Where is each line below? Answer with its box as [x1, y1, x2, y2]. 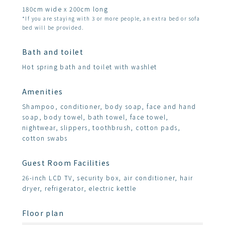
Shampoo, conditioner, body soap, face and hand [22, 102, 196, 110]
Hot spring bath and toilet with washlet [22, 62, 157, 71]
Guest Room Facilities [22, 158, 110, 168]
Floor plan [22, 208, 64, 218]
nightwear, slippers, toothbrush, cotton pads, [22, 123, 180, 132]
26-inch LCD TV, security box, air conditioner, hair [22, 173, 193, 182]
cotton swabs [22, 134, 68, 142]
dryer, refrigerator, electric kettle [22, 184, 137, 192]
